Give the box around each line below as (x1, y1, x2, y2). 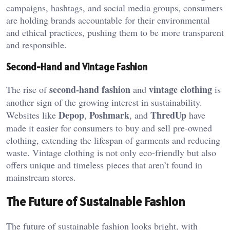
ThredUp (150, 108, 186, 122)
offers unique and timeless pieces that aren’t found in (6, 158, 202, 171)
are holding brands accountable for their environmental (6, 14, 210, 27)
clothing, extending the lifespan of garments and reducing (6, 133, 220, 146)
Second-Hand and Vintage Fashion (6, 61, 147, 73)
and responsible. (6, 39, 67, 51)
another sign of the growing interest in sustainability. (6, 95, 202, 108)
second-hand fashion (49, 82, 130, 96)
